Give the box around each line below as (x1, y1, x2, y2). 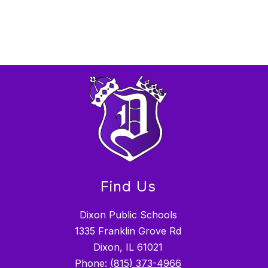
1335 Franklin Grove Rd (75, 224, 181, 237)
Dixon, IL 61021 (93, 240, 163, 253)
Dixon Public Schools (79, 208, 177, 221)
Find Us (100, 177, 156, 195)
